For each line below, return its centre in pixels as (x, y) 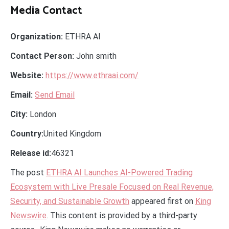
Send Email (55, 95)
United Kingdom (72, 133)
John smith (95, 56)
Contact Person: (42, 56)
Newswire (28, 215)
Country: (27, 133)
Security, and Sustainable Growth (70, 201)
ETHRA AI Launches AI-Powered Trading (119, 172)
